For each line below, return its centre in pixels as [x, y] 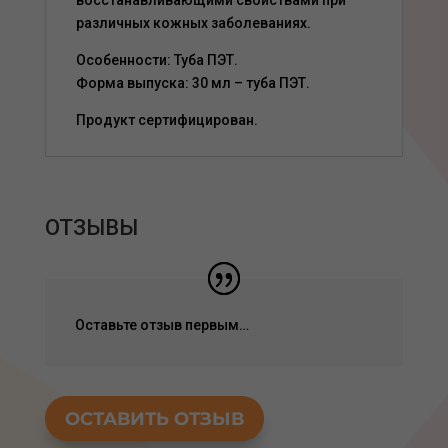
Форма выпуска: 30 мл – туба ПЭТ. [192, 83]
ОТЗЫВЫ [91, 228]
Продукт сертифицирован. [166, 120]
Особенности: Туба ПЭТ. [156, 60]
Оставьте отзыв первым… [161, 325]
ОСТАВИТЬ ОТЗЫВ [154, 418]
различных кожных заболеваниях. [193, 23]
